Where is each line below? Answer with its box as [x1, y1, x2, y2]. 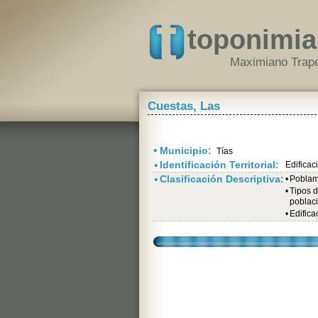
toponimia [187, 25, 317, 55]
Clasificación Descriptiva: [160, 173, 284, 185]
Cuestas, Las [148, 99, 220, 113]
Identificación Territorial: [160, 159, 279, 170]
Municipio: [160, 145, 214, 156]
